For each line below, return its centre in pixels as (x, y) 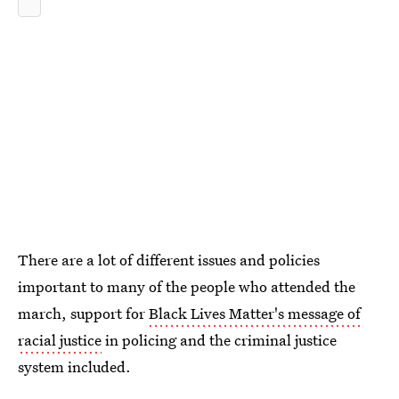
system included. (74, 366)
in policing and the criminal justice (219, 340)
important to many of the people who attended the (187, 286)
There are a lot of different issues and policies (169, 260)
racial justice (60, 340)
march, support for (83, 313)
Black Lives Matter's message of (255, 313)
